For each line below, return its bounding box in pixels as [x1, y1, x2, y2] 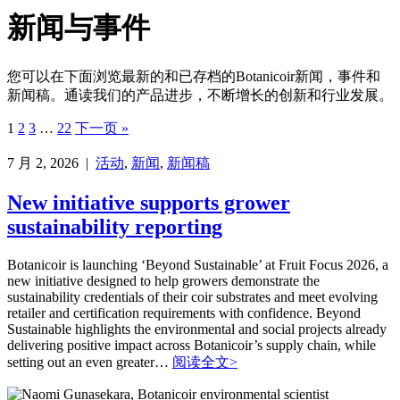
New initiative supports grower [7, 190, 290, 214]
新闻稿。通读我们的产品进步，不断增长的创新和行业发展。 [7, 87, 393, 103]
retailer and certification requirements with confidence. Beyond [7, 304, 361, 321]
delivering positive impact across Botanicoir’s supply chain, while [7, 337, 376, 353]
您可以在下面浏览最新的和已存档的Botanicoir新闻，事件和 [7, 68, 380, 84]
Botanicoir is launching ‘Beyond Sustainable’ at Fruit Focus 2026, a [7, 256, 388, 272]
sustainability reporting [7, 214, 222, 238]
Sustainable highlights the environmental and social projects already [7, 321, 387, 337]
